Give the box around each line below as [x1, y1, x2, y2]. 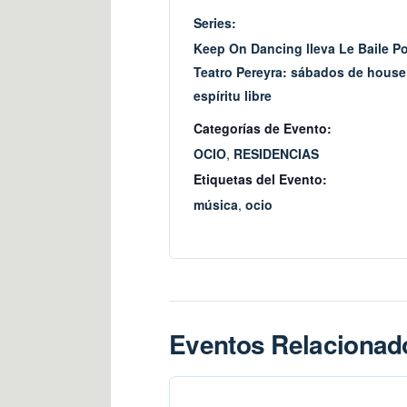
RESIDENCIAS [233, 144, 319, 163]
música [194, 194, 238, 213]
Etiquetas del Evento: [194, 169, 327, 188]
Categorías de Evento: [194, 118, 332, 137]
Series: [194, 13, 236, 32]
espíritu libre [194, 85, 272, 104]
